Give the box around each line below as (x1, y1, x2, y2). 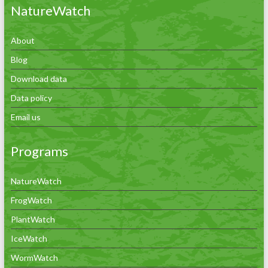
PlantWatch (10, 214, 55, 224)
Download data (10, 73, 67, 84)
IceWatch (10, 233, 47, 243)
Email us (10, 111, 41, 122)
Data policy (10, 92, 52, 103)
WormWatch (10, 252, 58, 263)
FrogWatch (10, 194, 52, 205)
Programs (10, 142, 68, 159)
